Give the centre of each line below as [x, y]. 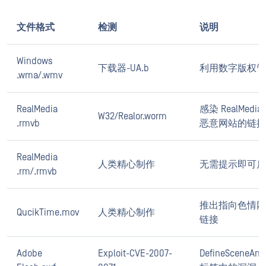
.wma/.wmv [39, 76]
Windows [35, 61]
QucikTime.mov [48, 213]
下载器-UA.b [123, 69]
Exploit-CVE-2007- [135, 254]
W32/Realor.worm [132, 117]
